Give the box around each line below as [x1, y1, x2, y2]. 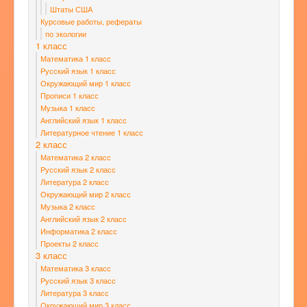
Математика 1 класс [40, 53, 111, 64]
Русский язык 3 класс [40, 275, 116, 286]
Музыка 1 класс [40, 102, 95, 114]
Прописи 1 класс [40, 90, 99, 101]
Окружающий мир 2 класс [40, 188, 131, 200]
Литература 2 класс [40, 176, 109, 188]
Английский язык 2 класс [40, 213, 127, 225]
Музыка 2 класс [40, 201, 95, 212]
